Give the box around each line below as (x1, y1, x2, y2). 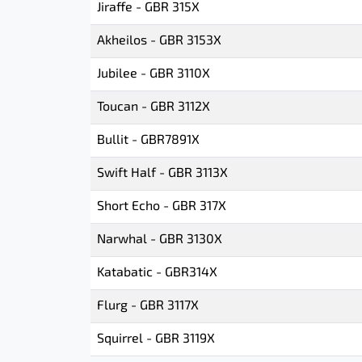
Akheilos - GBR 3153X (97, 35, 221, 48)
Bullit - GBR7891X (97, 134, 200, 147)
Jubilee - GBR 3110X (97, 68, 210, 81)
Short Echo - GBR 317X (97, 200, 226, 213)
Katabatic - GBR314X (97, 267, 217, 280)
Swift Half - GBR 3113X (97, 167, 228, 180)
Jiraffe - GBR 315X (97, 2, 200, 15)
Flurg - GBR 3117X (97, 300, 199, 313)
